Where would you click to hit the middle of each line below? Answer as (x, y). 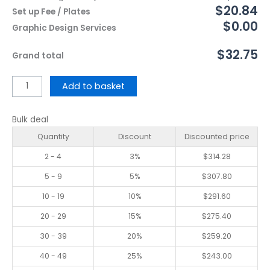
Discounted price (217, 136)
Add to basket (94, 86)
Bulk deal (30, 119)
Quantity (53, 136)
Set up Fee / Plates (51, 12)
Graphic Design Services (64, 28)
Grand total (38, 55)
